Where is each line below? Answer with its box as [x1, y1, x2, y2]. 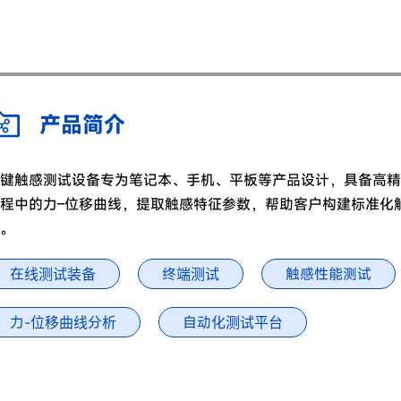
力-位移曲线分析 [9, 312, 116, 331]
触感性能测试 [285, 264, 371, 283]
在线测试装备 [9, 264, 96, 283]
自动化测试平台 [182, 312, 283, 331]
